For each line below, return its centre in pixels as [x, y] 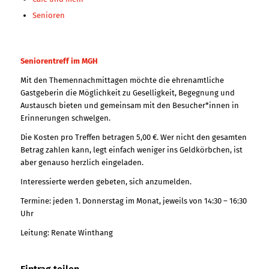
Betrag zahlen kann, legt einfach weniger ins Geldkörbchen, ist [131, 150]
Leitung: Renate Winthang [66, 233]
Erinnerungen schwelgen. [65, 118]
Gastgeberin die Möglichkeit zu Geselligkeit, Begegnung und [127, 93]
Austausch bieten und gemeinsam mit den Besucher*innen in [129, 106]
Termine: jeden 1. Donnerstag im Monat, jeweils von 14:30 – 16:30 [133, 201]
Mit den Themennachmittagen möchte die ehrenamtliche [122, 80]
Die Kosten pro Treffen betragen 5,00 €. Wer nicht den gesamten [133, 138]
